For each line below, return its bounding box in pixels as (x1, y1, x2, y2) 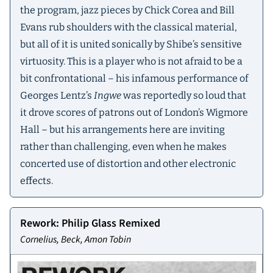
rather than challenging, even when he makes (20, 141, 227, 153)
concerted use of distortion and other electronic (20, 158, 236, 170)
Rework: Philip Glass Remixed (20, 216, 160, 232)
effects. (20, 175, 53, 187)
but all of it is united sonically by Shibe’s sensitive (20, 38, 242, 51)
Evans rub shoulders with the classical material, (20, 21, 237, 34)
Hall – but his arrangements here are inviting (20, 124, 225, 136)
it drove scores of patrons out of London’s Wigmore (20, 107, 248, 119)
